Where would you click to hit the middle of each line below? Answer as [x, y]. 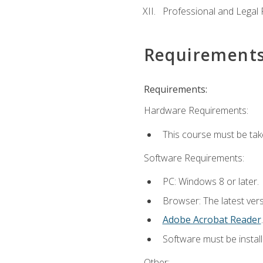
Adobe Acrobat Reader [212, 220]
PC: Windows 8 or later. [210, 182]
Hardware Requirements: [196, 111]
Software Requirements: [194, 158]
